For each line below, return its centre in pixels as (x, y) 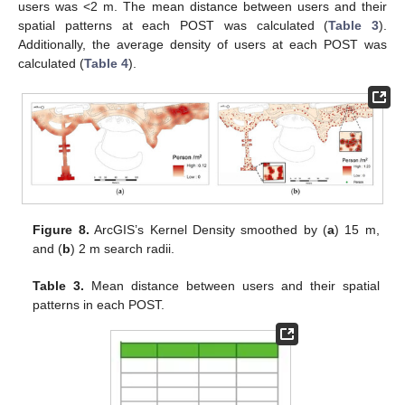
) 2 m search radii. (123, 248)
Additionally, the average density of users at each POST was (202, 45)
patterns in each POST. (99, 304)
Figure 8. (61, 229)
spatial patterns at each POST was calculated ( (174, 26)
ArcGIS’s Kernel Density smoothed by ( (208, 229)
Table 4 (106, 64)
